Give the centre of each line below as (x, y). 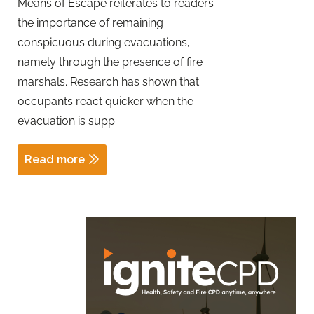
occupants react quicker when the (105, 101)
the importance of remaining (90, 22)
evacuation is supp (66, 121)
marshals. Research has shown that (108, 81)
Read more (55, 160)
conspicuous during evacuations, (104, 42)
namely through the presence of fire (110, 62)
